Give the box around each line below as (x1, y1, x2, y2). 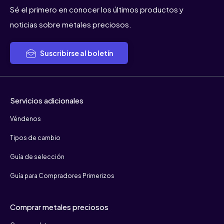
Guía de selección (10, 153, 64, 161)
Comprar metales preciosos (10, 202, 108, 212)
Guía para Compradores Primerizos (10, 172, 114, 180)
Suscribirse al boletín (39, 48, 113, 58)
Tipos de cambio (10, 134, 60, 142)
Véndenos (10, 115, 41, 123)
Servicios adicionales (10, 95, 83, 105)
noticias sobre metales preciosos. (10, 19, 131, 29)
